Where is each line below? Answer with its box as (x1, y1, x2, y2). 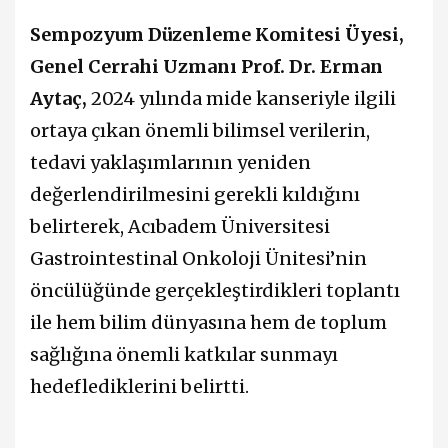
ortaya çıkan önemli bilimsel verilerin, (30, 119, 370, 143)
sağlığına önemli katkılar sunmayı (30, 343, 338, 367)
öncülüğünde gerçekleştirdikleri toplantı (30, 279, 400, 303)
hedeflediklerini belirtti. (30, 375, 253, 399)
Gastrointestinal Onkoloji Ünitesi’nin (30, 247, 367, 271)
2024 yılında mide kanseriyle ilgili (87, 87, 396, 111)
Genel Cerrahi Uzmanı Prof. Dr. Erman (30, 55, 383, 79)
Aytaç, (30, 87, 87, 111)
